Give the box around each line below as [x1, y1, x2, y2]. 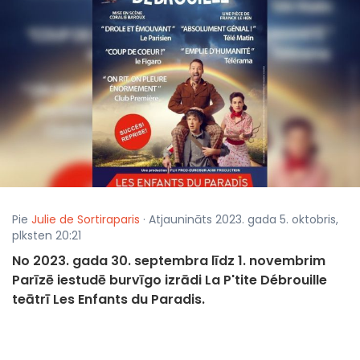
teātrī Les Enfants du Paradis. [12, 290, 205, 309]
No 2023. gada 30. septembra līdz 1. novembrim [12, 252, 325, 271]
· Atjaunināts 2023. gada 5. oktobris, [140, 211, 338, 228]
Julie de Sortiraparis [31, 211, 140, 228]
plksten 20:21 [12, 227, 81, 244]
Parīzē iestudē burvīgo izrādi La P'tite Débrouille [12, 271, 327, 290]
